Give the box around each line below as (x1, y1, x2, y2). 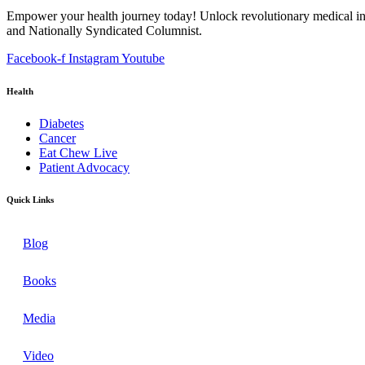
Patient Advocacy (39, 160, 130, 174)
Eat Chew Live (39, 145, 117, 160)
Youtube (121, 51, 165, 65)
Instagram (68, 51, 119, 65)
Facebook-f (7, 51, 65, 65)
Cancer (39, 130, 76, 145)
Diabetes (39, 116, 84, 130)
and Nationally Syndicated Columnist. (7, 23, 202, 37)
